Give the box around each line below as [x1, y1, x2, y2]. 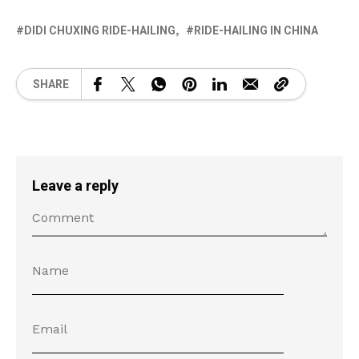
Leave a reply [32, 175, 119, 198]
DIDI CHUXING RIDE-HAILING [24, 22, 175, 40]
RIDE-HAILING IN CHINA [194, 22, 318, 40]
